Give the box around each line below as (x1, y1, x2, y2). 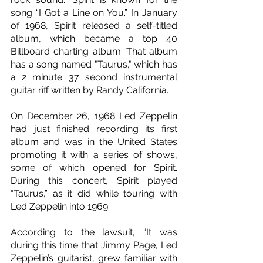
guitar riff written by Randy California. (11, 85, 168, 96)
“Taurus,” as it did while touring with (11, 188, 177, 200)
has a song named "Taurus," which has (11, 59, 177, 70)
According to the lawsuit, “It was (11, 227, 177, 238)
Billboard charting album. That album (11, 46, 177, 58)
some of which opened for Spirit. (11, 162, 177, 174)
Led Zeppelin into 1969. (11, 201, 110, 213)
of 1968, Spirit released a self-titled (11, 20, 177, 32)
